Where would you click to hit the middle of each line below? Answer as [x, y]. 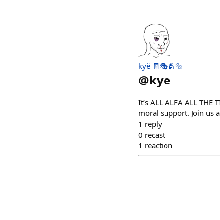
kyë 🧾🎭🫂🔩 [161, 66]
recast [155, 135]
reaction [159, 146]
